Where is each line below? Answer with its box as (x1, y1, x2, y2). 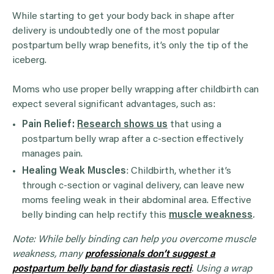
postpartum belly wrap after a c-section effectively (22, 134, 243, 144)
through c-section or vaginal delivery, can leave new (22, 180, 244, 191)
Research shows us (77, 119, 168, 130)
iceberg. (12, 55, 46, 65)
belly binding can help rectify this (22, 210, 169, 220)
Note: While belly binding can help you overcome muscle (12, 234, 256, 245)
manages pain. (22, 149, 85, 159)
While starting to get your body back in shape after (12, 11, 234, 21)
